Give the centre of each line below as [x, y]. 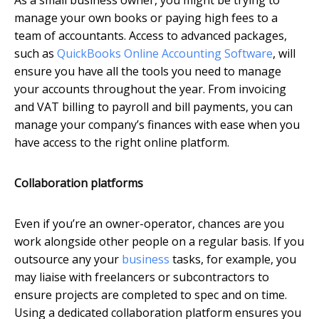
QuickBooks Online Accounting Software [165, 53]
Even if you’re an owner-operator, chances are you [149, 223]
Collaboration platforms [79, 183]
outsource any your [68, 259]
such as [36, 53]
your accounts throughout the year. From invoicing [150, 89]
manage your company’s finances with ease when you [157, 124]
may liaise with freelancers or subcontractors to [142, 277]
